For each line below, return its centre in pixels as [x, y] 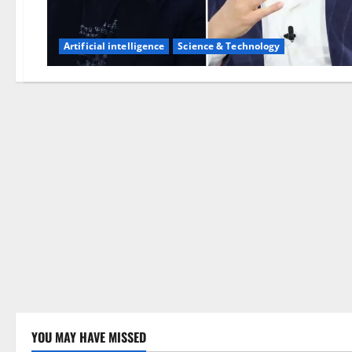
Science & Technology [229, 46]
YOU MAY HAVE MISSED [89, 337]
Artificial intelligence [114, 46]
